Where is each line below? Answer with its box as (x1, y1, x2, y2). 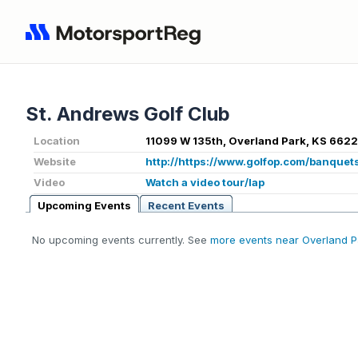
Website (34, 155, 76, 169)
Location (34, 134, 80, 148)
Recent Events (148, 199, 225, 213)
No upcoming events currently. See (32, 233, 210, 247)
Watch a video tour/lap (145, 176, 265, 189)
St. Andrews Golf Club (26, 102, 230, 126)
